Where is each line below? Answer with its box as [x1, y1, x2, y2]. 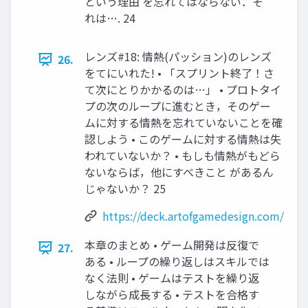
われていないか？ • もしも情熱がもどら [85, 147, 280, 164]
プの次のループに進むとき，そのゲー [85, 98, 271, 115]
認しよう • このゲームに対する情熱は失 [85, 131, 281, 148]
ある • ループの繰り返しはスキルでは [85, 253, 269, 270]
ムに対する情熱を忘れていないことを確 [85, 114, 283, 131]
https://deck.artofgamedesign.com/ [102, 208, 284, 225]
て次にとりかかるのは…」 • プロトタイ [85, 81, 281, 98]
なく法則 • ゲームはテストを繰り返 [85, 269, 259, 287]
